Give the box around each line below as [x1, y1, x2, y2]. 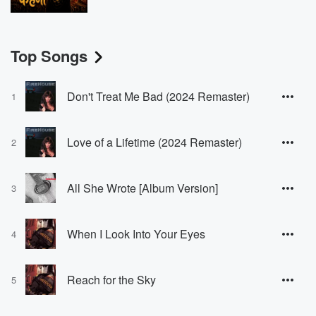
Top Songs [11, 44, 87, 68]
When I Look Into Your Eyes [67, 225, 205, 242]
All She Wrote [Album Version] [67, 179, 218, 196]
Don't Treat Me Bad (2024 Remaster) [67, 87, 250, 104]
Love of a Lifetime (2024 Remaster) [67, 133, 242, 150]
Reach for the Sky [67, 271, 156, 288]
